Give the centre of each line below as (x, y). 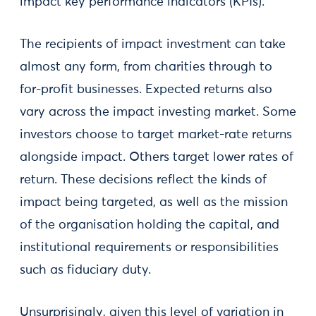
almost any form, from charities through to (146, 67)
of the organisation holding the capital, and (150, 225)
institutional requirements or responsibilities (149, 247)
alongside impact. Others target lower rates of (157, 157)
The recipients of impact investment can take (153, 44)
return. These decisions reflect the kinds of (143, 180)
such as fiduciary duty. (85, 270)
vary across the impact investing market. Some (158, 112)
